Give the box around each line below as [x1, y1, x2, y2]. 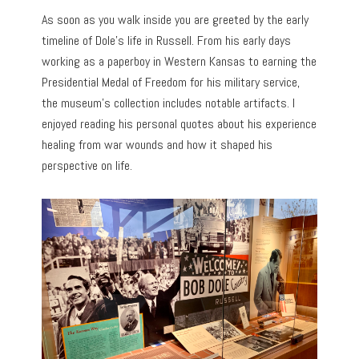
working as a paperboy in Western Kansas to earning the [42, 52, 317, 70]
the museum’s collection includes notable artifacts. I [42, 94, 296, 111]
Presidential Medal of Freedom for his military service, [42, 73, 301, 91]
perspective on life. [42, 156, 133, 174]
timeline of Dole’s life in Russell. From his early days [42, 31, 292, 49]
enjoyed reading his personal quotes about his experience [42, 115, 317, 132]
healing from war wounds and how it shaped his [42, 135, 273, 153]
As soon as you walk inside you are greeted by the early [42, 10, 309, 28]
